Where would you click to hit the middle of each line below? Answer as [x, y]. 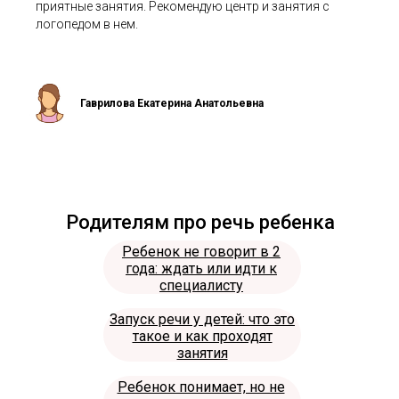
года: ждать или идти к [201, 269]
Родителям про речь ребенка [200, 223]
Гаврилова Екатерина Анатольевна [172, 104]
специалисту [201, 286]
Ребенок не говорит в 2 [201, 252]
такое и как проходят [202, 337]
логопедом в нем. [87, 24]
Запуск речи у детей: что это [202, 320]
